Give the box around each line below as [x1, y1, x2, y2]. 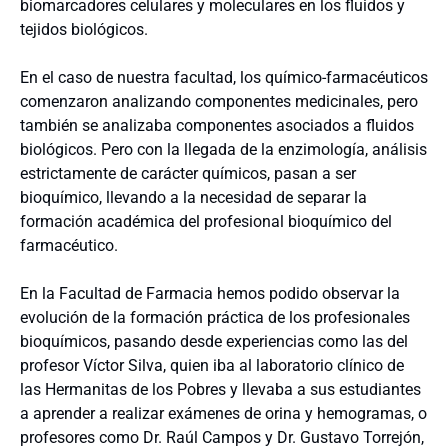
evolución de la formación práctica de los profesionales [20, 308, 410, 327]
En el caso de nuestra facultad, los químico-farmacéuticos [20, 68, 428, 87]
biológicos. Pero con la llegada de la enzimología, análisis [20, 140, 427, 159]
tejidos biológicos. [20, 20, 148, 39]
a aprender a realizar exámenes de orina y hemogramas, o [20, 404, 427, 423]
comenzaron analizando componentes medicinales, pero [20, 92, 418, 111]
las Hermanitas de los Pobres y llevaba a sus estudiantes [20, 380, 421, 399]
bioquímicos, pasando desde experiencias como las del [20, 332, 408, 351]
